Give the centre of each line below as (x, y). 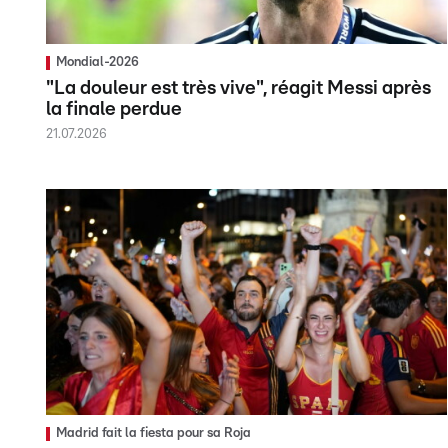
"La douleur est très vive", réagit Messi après (238, 89)
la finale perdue (114, 110)
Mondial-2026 (97, 63)
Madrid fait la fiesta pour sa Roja (153, 433)
